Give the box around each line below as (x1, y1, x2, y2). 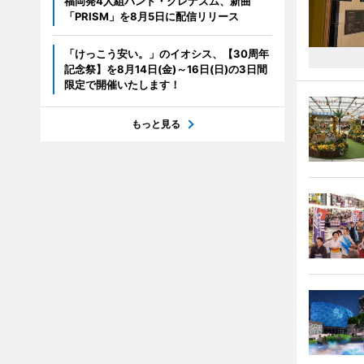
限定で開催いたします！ (63, 78, 180, 92)
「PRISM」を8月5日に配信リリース (63, 10, 239, 24)
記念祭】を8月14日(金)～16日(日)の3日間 (63, 63, 267, 76)
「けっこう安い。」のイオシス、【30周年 (63, 47, 269, 61)
